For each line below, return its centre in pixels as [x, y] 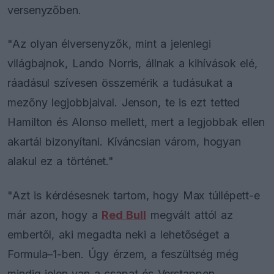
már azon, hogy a [55, 215]
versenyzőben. [45, 10]
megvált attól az [190, 215]
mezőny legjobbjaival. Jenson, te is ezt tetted [124, 103]
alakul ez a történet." [61, 161]
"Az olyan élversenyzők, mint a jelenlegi [109, 44]
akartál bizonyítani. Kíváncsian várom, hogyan [124, 142]
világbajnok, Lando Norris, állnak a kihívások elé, [133, 64]
